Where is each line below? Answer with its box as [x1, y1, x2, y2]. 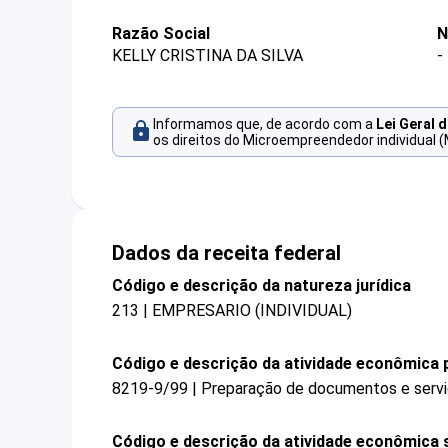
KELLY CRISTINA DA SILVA [112, 46, 303, 66]
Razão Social [112, 24, 210, 43]
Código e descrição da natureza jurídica [112, 275, 411, 295]
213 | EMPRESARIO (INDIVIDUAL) [112, 300, 352, 320]
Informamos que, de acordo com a [153, 116, 376, 133]
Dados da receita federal [112, 240, 341, 265]
